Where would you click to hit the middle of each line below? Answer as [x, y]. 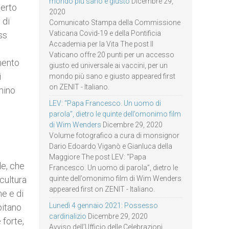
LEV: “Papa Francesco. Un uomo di [105, 103]
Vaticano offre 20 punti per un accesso [112, 55]
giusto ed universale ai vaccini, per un [108, 65]
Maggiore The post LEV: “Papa [98, 157]
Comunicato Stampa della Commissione [115, 22]
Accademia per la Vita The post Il [101, 44]
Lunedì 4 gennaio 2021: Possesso [104, 205]
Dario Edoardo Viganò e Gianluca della [111, 146]
